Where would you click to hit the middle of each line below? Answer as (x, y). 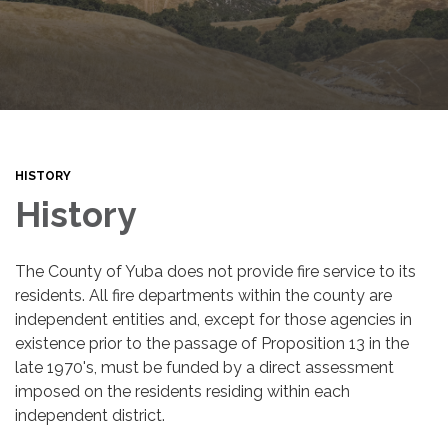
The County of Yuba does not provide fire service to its (215, 271)
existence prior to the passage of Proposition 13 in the (212, 343)
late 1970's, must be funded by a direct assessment (204, 367)
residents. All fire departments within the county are (203, 295)
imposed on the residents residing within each (182, 391)
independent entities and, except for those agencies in (213, 319)
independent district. (90, 415)
